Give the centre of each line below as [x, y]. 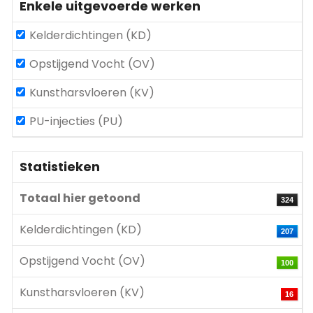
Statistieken [60, 167]
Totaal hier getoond [80, 198]
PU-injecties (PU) [76, 121]
